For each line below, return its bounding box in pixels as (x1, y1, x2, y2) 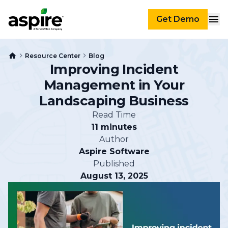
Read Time (92, 110, 136, 120)
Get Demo (156, 14, 199, 24)
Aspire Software (78, 147, 150, 157)
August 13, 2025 (80, 171, 148, 181)
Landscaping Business (39, 93, 189, 109)
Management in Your (43, 77, 185, 94)
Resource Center (25, 52, 80, 60)
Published (93, 159, 135, 169)
